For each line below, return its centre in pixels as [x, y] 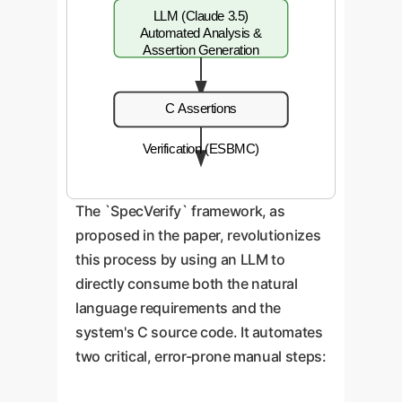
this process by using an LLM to [180, 259]
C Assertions [201, 108]
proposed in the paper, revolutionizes [198, 235]
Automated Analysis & [201, 32]
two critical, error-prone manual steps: [201, 356]
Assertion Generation [201, 50]
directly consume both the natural [187, 283]
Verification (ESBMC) [201, 148]
